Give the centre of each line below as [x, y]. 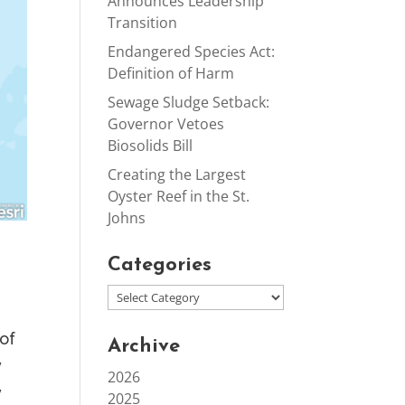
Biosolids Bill [151, 146]
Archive [144, 347]
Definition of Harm [171, 73]
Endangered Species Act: [192, 52]
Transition [143, 23]
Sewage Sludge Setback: [189, 102]
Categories [160, 265]
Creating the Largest [177, 174]
